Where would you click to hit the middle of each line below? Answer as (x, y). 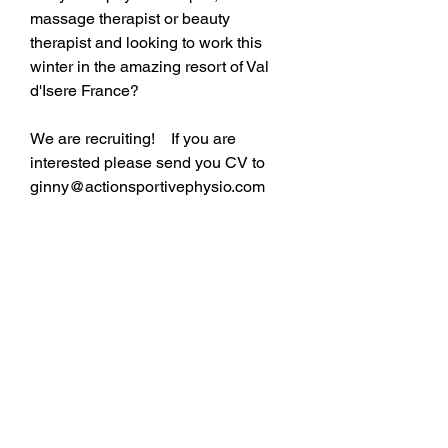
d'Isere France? (84, 90)
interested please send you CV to (149, 162)
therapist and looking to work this (148, 42)
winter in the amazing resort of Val (151, 66)
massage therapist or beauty (132, 18)
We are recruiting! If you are (135, 138)
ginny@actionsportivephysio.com (147, 186)
